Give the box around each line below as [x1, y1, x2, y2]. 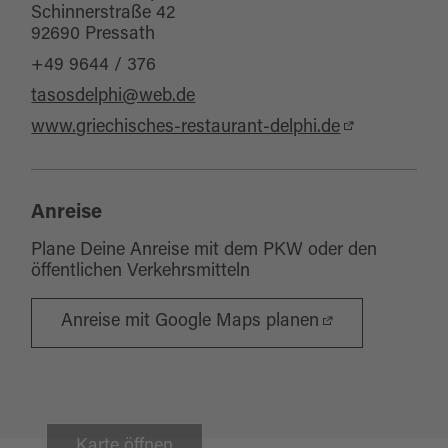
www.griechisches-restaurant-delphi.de [31, 118, 341, 137]
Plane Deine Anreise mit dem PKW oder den [31, 241, 378, 260]
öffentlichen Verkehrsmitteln [31, 262, 251, 281]
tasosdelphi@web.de [31, 87, 196, 106]
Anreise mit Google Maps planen [61, 313, 320, 332]
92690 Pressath [31, 25, 156, 44]
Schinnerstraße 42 [31, 4, 176, 23]
